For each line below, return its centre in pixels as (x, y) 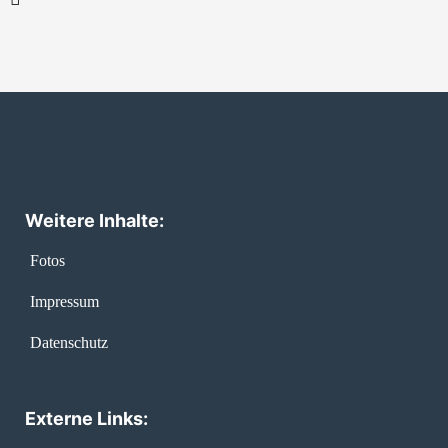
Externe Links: (86, 419)
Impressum (64, 301)
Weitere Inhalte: (94, 220)
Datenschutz (68, 342)
